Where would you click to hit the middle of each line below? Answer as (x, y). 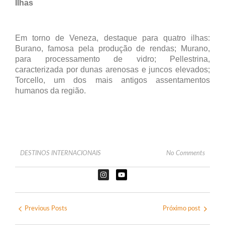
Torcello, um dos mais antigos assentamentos (113, 80)
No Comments (186, 154)
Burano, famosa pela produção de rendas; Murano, (113, 49)
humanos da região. (50, 91)
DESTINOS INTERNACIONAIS (61, 154)
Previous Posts (46, 209)
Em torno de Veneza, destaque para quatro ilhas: (113, 38)
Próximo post (182, 209)
